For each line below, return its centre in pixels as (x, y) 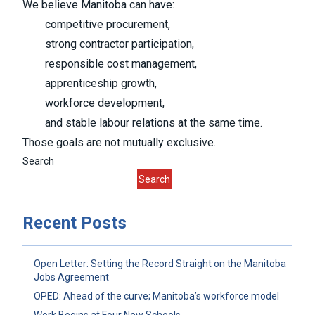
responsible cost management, (121, 64)
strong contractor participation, (120, 44)
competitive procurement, (108, 25)
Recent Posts (75, 223)
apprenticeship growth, (101, 84)
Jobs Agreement (71, 277)
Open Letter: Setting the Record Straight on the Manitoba (160, 264)
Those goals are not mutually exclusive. (119, 143)
